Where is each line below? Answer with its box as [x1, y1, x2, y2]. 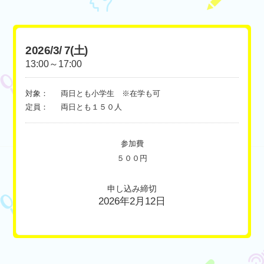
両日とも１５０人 [61, 103, 123, 112]
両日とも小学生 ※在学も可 [61, 89, 161, 98]
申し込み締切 [107, 184, 157, 194]
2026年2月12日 [98, 196, 166, 207]
